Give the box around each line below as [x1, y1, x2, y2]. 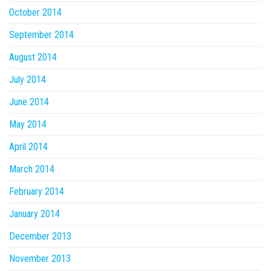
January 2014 [9, 208, 60, 220]
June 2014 [9, 96, 49, 108]
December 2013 [9, 230, 71, 242]
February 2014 [9, 186, 64, 197]
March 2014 [9, 163, 54, 175]
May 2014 [9, 119, 47, 130]
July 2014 [9, 74, 46, 85]
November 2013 [9, 253, 71, 264]
